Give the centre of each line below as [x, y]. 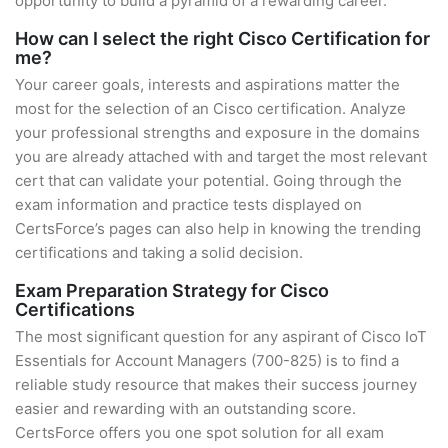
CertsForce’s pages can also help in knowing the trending [218, 228]
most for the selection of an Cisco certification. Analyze [210, 108]
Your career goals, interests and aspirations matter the [207, 84]
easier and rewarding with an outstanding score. [185, 408]
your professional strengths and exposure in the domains [217, 132]
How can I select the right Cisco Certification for [222, 38]
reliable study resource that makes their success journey [216, 384]
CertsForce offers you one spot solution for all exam [199, 432]
